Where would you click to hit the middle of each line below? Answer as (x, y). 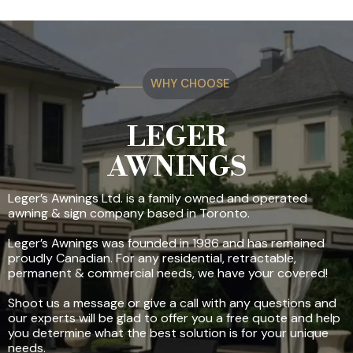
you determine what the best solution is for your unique (168, 333)
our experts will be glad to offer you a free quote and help (174, 318)
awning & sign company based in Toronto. (129, 213)
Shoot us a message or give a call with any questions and (172, 303)
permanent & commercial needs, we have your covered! (168, 273)
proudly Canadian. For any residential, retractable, (152, 258)
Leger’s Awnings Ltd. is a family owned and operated (158, 198)
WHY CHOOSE (190, 83)
